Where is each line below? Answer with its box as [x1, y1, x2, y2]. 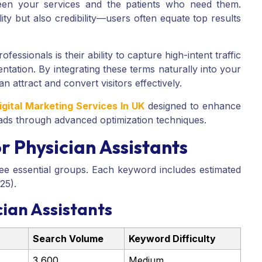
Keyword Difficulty [128, 232, 216, 244]
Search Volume [32, 232, 104, 244]
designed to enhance [144, 100, 242, 112]
